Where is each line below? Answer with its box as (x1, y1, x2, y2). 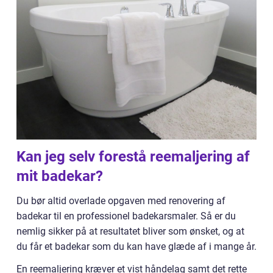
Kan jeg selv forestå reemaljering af (16, 147, 250, 165)
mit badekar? (16, 167, 103, 185)
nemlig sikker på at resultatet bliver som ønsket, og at (16, 225, 244, 237)
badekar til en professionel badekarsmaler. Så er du (16, 210, 236, 222)
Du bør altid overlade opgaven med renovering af (16, 194, 225, 207)
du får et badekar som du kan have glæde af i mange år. (16, 240, 257, 252)
